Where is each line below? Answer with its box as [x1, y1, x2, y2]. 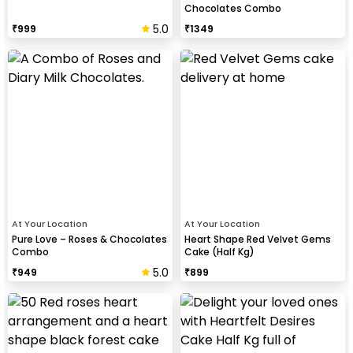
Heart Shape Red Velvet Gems [184, 232, 331, 246]
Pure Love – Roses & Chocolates [12, 232, 167, 246]
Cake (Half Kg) [184, 244, 255, 258]
